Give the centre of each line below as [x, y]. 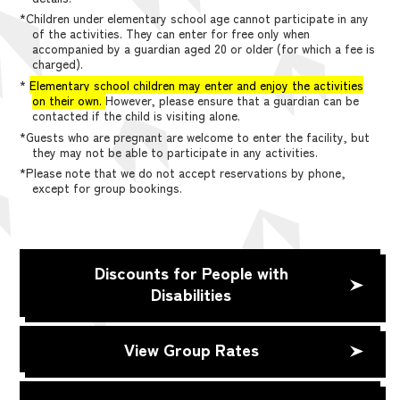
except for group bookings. [107, 188]
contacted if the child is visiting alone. [136, 115]
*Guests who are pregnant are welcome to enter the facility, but [195, 136]
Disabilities [191, 294]
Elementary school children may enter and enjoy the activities [197, 84]
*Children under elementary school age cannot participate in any [195, 18]
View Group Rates [191, 349]
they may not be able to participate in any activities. [175, 151]
